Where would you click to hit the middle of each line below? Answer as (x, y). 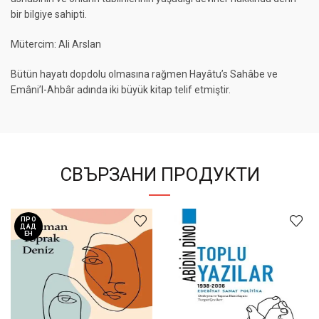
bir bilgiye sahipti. (49, 14)
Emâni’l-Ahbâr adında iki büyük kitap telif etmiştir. (121, 89)
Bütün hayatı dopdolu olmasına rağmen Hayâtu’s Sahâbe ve (144, 74)
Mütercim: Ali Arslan (56, 44)
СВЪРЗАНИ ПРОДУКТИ (159, 174)
